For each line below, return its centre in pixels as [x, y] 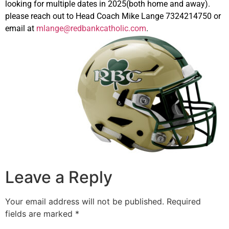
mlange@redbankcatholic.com [91, 28]
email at [21, 28]
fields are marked [40, 213]
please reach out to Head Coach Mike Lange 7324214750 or [113, 16]
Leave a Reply [59, 177]
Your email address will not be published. [85, 201]
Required [184, 201]
